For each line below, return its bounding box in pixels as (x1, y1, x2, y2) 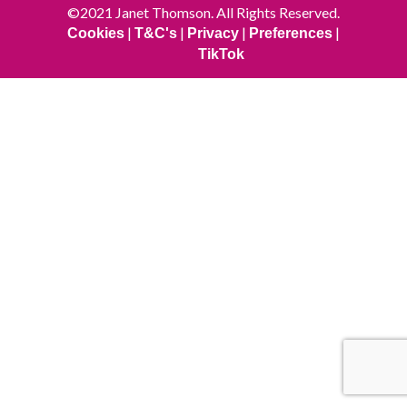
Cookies (66, 25, 124, 41)
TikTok (197, 46, 244, 62)
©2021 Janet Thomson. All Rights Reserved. (66, 4, 340, 21)
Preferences (248, 25, 333, 41)
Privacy (186, 25, 239, 41)
